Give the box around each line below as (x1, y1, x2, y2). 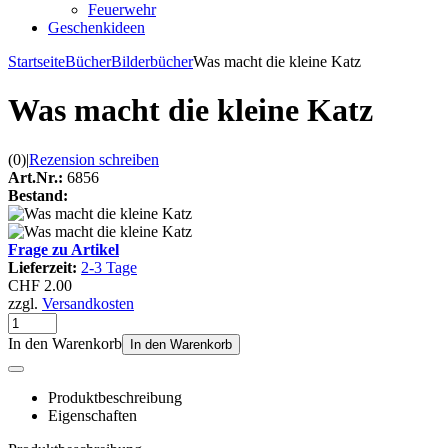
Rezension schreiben (29, 150, 159, 168)
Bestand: (8, 186, 68, 204)
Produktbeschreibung (48, 388, 182, 406)
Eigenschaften (48, 406, 137, 424)
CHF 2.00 (8, 276, 72, 294)
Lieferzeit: (8, 258, 77, 276)
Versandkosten (42, 294, 134, 312)
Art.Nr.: (8, 168, 63, 186)
